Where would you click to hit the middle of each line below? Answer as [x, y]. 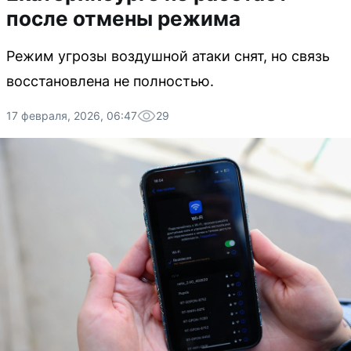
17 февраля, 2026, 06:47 [72, 116]
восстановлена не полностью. [110, 81]
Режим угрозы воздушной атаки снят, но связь [168, 56]
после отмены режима [123, 18]
